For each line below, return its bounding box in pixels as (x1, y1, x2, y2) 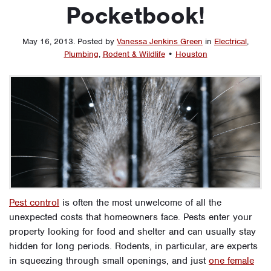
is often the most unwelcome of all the (59, 197, 221, 209)
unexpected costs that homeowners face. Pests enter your (9, 211, 252, 224)
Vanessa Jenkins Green (117, 36, 203, 47)
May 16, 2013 (22, 36, 73, 47)
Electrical (214, 36, 247, 47)
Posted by (77, 36, 117, 47)
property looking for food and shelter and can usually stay (9, 226, 256, 238)
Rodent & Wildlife (102, 49, 165, 59)
